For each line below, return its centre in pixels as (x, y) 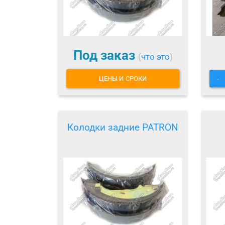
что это (155, 57)
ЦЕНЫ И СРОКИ (123, 78)
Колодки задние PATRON (123, 127)
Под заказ (105, 55)
